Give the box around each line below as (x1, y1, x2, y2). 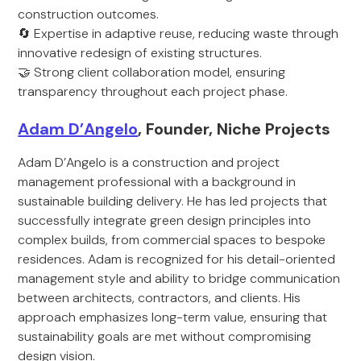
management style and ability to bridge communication (18, 270, 341, 287)
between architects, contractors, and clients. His (18, 289, 301, 306)
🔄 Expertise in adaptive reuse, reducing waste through (18, 25, 339, 42)
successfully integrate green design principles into (18, 212, 312, 229)
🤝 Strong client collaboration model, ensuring (18, 64, 286, 81)
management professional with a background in (18, 173, 297, 190)
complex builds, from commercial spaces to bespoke (18, 231, 326, 248)
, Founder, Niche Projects (138, 118, 331, 139)
